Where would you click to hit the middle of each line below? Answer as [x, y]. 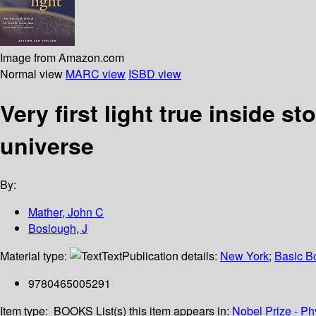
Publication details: [171, 256]
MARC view [96, 73]
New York [244, 256]
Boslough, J [58, 229]
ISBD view [155, 73]
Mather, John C [66, 212]
